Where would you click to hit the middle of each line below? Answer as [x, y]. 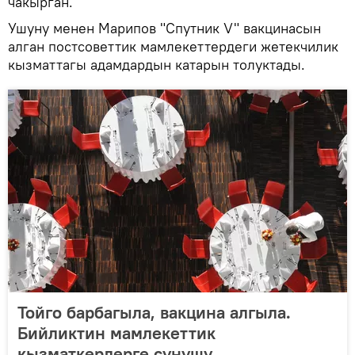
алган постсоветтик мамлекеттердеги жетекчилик [173, 47]
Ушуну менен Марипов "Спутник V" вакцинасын [164, 29]
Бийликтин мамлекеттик [116, 333]
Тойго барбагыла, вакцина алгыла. [154, 313]
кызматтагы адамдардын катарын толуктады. [157, 65]
